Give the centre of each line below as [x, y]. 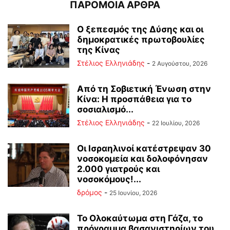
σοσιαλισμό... [105, 109]
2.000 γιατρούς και [118, 169]
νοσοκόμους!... [109, 179]
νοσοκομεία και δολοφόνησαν [142, 158]
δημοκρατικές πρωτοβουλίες [141, 39]
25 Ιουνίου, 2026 [133, 193]
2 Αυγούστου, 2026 [180, 63]
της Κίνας [99, 50]
